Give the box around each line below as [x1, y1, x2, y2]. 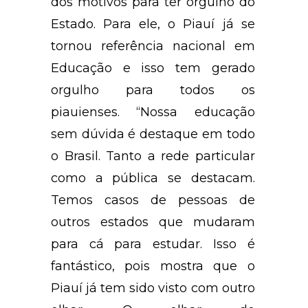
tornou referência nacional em [51, 38, 255, 54]
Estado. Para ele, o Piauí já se [51, 16, 255, 32]
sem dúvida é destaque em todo [51, 126, 255, 142]
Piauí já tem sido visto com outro [51, 280, 255, 296]
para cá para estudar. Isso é [51, 236, 255, 252]
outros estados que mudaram [51, 214, 255, 230]
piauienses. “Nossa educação [51, 104, 255, 120]
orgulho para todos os [51, 82, 255, 98]
